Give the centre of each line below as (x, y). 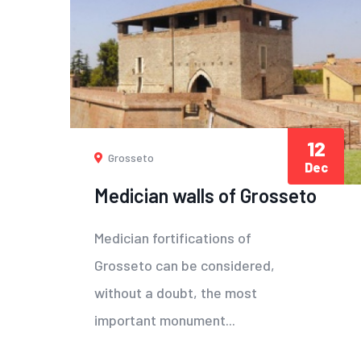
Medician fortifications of (173, 238)
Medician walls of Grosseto (205, 196)
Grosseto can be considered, (185, 266)
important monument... (165, 320)
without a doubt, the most (176, 293)
